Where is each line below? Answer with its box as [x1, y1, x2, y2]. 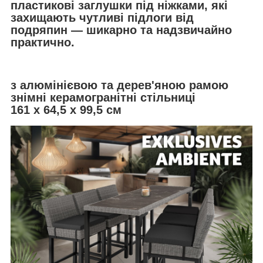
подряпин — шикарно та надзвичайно [11, 23, 232, 36]
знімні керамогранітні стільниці [11, 91, 195, 104]
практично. [11, 35, 78, 49]
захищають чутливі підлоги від [11, 11, 194, 24]
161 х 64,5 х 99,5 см [11, 103, 122, 117]
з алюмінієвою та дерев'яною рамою [11, 79, 228, 92]
